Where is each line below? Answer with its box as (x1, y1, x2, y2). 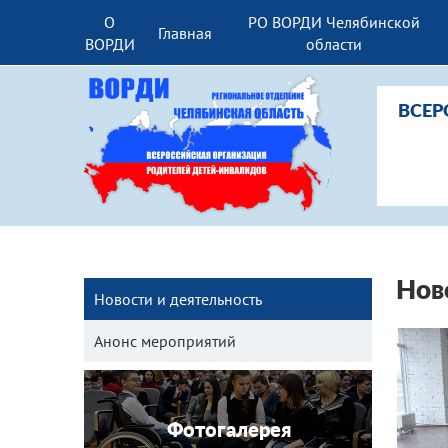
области (305, 33, 362, 54)
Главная (157, 22, 212, 43)
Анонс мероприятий (94, 331, 236, 351)
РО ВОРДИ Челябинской (247, 11, 420, 32)
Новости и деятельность (94, 289, 262, 309)
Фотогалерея (166, 421, 291, 441)
